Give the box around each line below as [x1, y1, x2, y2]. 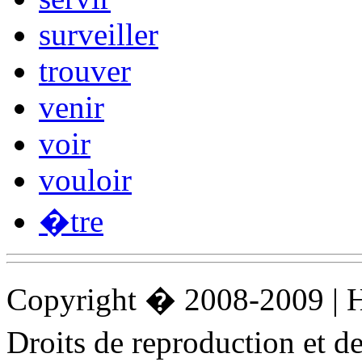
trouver [39, 53, 131, 88]
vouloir [39, 162, 132, 197]
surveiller [39, 16, 158, 52]
